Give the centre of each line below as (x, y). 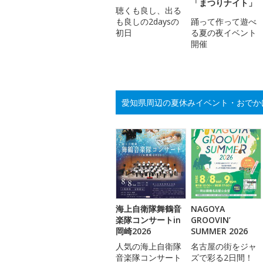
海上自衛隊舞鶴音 (149, 209)
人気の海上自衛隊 (149, 247)
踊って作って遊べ (224, 22)
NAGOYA (208, 209)
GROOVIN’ (211, 220)
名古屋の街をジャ (224, 247)
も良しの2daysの (147, 22)
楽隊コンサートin (148, 220)
